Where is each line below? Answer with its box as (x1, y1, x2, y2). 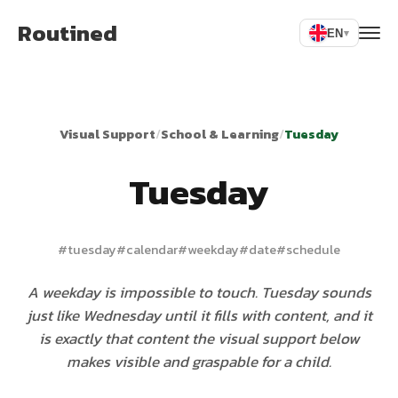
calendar (126, 240, 178, 259)
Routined (18, 16, 117, 50)
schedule (286, 240, 340, 259)
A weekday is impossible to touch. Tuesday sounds (27, 281, 371, 304)
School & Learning (161, 124, 279, 144)
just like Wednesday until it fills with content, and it (26, 304, 372, 327)
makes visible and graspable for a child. (67, 350, 331, 373)
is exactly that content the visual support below (38, 327, 360, 350)
